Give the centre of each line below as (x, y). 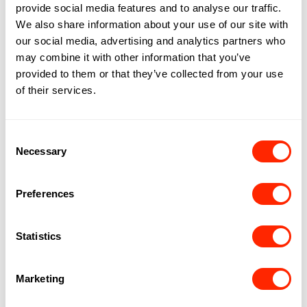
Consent (24, 137)
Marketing (40, 278)
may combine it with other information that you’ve (133, 57)
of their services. (56, 90)
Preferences (45, 193)
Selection (26, 153)
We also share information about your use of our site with (152, 24)
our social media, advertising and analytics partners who (150, 40)
